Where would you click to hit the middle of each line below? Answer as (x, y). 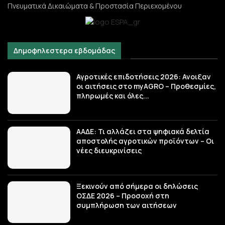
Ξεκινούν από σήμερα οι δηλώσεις (137, 186)
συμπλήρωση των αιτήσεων (127, 205)
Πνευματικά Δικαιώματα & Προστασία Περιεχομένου (95, 6)
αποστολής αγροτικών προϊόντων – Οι (145, 141)
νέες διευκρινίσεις (109, 151)
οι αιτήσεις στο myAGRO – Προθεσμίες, (146, 86)
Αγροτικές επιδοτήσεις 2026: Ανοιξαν (144, 77)
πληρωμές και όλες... (113, 96)
